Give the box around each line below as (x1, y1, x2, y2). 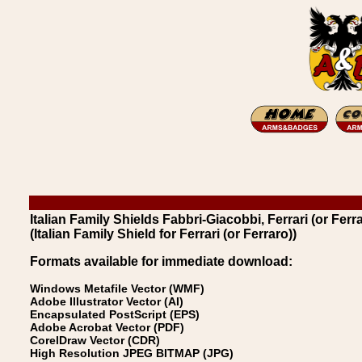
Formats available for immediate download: (30, 255, 293, 268)
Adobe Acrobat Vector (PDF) (30, 321, 184, 334)
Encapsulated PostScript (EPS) (30, 308, 200, 321)
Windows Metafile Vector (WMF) (30, 282, 204, 295)
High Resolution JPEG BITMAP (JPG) (30, 347, 234, 360)
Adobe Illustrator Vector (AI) (30, 295, 183, 308)
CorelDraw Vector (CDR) (30, 334, 160, 347)
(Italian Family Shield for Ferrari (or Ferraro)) (30, 227, 297, 241)
